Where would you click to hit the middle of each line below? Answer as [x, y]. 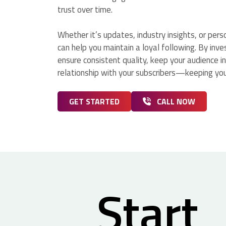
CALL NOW [175, 102]
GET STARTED [94, 102]
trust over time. [85, 10]
